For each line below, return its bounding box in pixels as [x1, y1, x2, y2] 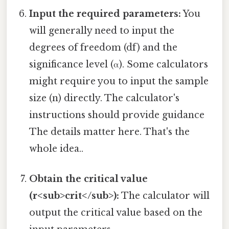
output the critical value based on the [29, 207, 203, 219]
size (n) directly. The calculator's [29, 92, 180, 104]
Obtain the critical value [29, 173, 148, 185]
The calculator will [119, 190, 210, 202]
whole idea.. [29, 143, 84, 154]
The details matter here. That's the [29, 126, 190, 138]
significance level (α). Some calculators [29, 58, 209, 70]
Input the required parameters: [29, 8, 181, 19]
